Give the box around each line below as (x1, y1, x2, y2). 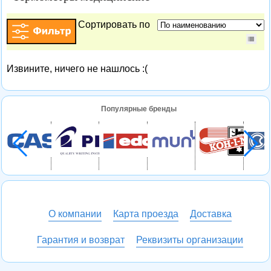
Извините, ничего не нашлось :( (6, 63, 148, 74)
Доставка (190, 208, 232, 219)
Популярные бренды (100, 104, 177, 113)
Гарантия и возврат (37, 234, 125, 245)
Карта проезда (113, 208, 178, 219)
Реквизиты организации (136, 234, 243, 245)
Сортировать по (78, 19, 155, 30)
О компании (48, 208, 102, 219)
